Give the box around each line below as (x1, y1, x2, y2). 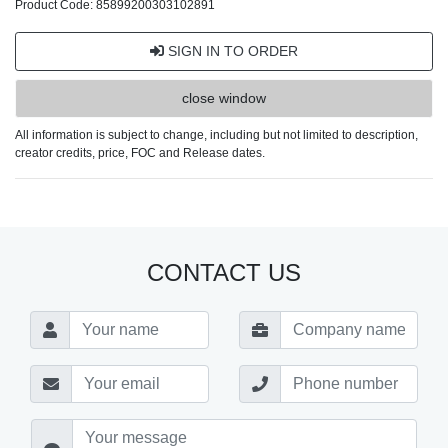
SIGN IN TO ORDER (164, 43, 298, 60)
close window (182, 90, 266, 107)
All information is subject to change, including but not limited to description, (15, 128, 418, 143)
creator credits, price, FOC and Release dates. (15, 146, 265, 161)
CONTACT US (147, 259, 301, 287)
